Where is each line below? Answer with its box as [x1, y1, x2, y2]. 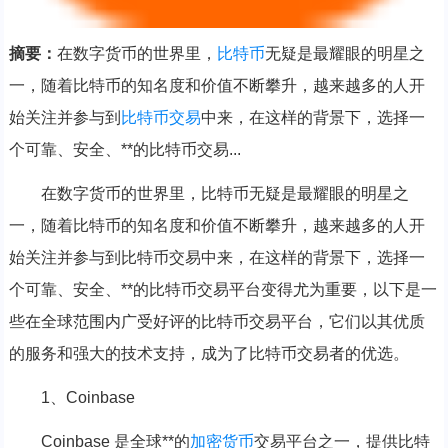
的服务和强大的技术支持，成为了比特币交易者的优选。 [8, 345, 409, 363]
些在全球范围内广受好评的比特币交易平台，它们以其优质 [8, 313, 425, 331]
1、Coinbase [40, 389, 135, 407]
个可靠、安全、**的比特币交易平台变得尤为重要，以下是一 [8, 281, 437, 299]
